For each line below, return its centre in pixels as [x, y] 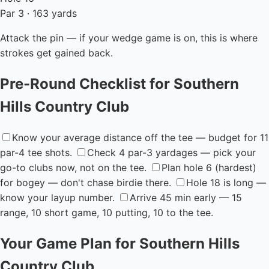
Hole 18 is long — [226, 182]
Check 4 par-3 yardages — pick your [171, 152]
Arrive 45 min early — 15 [186, 197]
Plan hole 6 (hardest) [209, 167]
